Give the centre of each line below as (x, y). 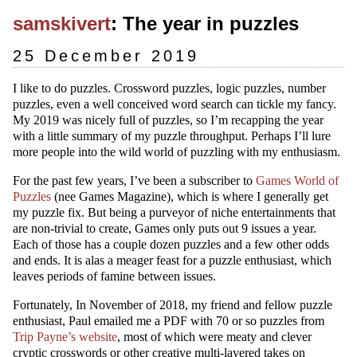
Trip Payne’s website (65, 337)
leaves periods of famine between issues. (114, 276)
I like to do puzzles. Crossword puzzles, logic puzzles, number (169, 88)
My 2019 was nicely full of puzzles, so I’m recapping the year (168, 120)
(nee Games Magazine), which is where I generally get (190, 196)
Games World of (297, 180)
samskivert (62, 24)
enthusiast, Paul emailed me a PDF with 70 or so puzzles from (169, 321)
